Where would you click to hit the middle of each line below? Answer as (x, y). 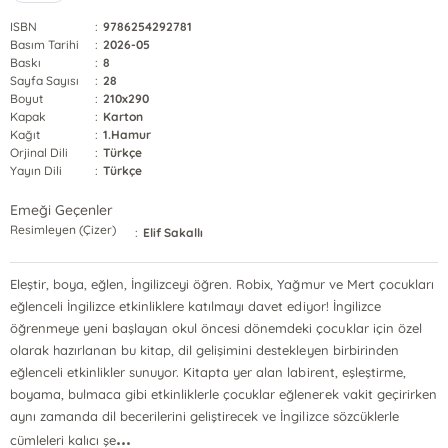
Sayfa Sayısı (45, 80)
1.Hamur (127, 134)
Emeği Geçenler (62, 210)
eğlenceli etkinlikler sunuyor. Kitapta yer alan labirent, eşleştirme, (208, 372)
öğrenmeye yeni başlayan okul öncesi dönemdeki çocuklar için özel (216, 328)
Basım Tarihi (45, 44)
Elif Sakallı (173, 232)
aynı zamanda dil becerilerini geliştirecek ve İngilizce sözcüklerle (204, 416)
